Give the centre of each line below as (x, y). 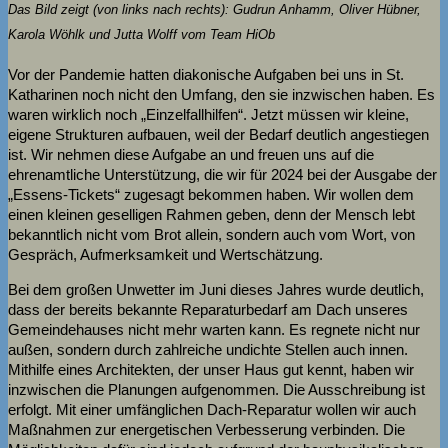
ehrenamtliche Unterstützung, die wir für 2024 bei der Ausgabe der (222, 174)
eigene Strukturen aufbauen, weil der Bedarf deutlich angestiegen (218, 134)
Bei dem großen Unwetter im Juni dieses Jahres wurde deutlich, (216, 289)
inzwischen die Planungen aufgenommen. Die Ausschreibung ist (216, 389)
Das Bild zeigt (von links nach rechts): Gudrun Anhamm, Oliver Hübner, (214, 9)
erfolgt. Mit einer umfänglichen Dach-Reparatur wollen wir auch (212, 409)
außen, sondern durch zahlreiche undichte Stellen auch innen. (208, 349)
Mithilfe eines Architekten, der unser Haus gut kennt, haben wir (211, 369)
